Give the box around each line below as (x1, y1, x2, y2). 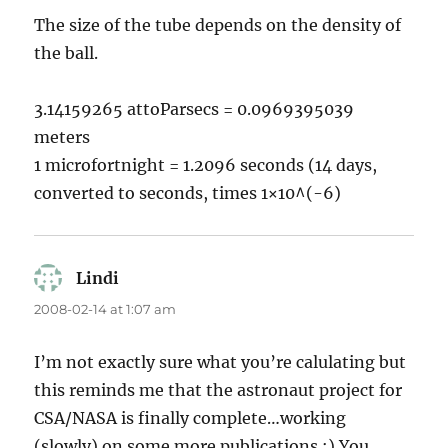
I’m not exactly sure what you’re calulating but (34, 352, 407, 373)
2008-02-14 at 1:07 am (34, 301, 177, 318)
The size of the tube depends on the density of (34, 15, 402, 36)
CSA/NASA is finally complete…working (34, 408, 347, 429)
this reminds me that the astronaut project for (34, 380, 403, 401)
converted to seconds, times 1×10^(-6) (34, 183, 342, 204)
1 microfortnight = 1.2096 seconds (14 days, (34, 155, 378, 176)
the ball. (34, 43, 99, 64)
